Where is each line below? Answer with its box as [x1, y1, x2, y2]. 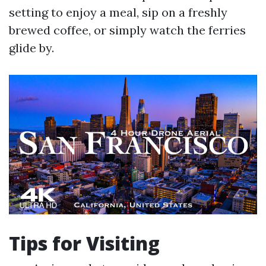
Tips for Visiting [9, 230, 160, 256]
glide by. [9, 40, 54, 55]
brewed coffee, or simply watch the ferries [9, 23, 246, 37]
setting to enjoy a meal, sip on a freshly [9, 5, 227, 20]
